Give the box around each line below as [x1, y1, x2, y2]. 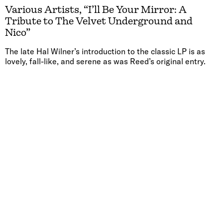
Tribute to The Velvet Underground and [5, 15, 193, 27]
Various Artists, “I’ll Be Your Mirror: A [5, 3, 187, 15]
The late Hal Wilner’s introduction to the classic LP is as [5, 46, 205, 56]
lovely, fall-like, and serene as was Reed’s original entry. [5, 56, 206, 66]
